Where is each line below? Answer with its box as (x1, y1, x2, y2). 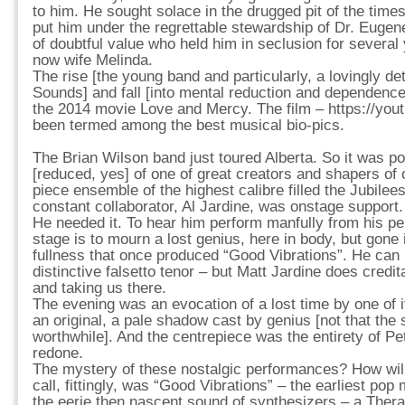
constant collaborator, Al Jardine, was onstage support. (33, 198, 403, 215)
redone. (33, 344, 83, 362)
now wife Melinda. (33, 52, 153, 69)
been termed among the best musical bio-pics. (33, 117, 344, 134)
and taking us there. (33, 279, 166, 297)
